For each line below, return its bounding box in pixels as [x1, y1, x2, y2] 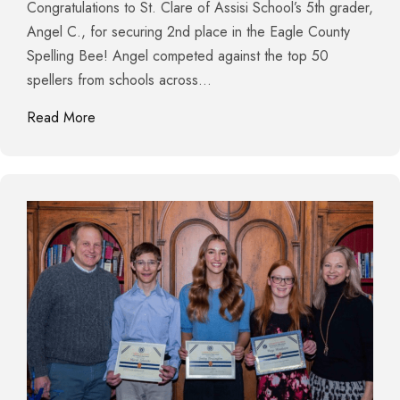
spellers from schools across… [27, 70, 212, 91]
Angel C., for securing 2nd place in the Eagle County [27, 21, 350, 43]
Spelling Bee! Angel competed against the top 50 [27, 46, 329, 67]
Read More [27, 107, 96, 129]
